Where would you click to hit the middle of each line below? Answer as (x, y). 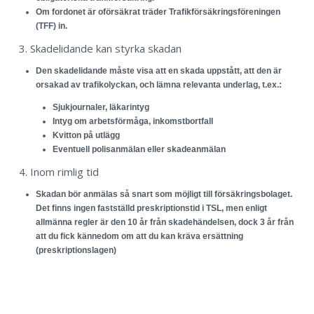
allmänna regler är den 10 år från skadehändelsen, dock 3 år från (165, 222)
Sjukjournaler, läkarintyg (101, 107)
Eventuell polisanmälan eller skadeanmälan (139, 149)
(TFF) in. (52, 26)
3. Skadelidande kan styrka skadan (100, 48)
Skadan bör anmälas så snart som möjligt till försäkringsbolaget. (164, 194)
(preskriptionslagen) (76, 250)
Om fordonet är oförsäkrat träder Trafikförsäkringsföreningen (158, 12)
